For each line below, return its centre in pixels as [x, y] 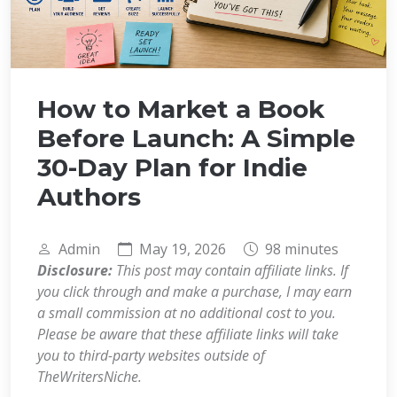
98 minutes [302, 249]
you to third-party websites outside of [151, 355]
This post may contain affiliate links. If [230, 270]
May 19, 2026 [183, 249]
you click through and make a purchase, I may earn [195, 291]
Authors [89, 196]
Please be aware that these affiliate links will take [188, 334]
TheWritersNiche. [90, 376]
